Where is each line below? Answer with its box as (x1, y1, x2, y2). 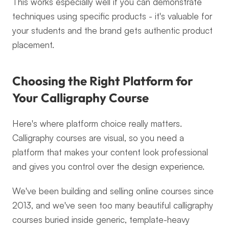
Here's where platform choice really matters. (12, 118, 182, 129)
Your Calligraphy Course (12, 90, 149, 105)
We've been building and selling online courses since (12, 186, 214, 196)
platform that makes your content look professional (12, 147, 208, 157)
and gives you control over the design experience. (12, 161, 204, 172)
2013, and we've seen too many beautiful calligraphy (12, 200, 213, 211)
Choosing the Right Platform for (12, 73, 193, 88)
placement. (12, 39, 54, 50)
